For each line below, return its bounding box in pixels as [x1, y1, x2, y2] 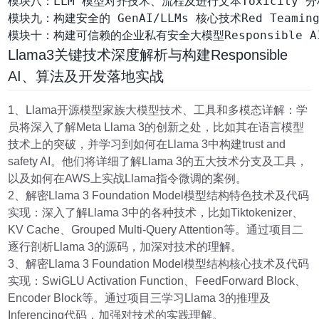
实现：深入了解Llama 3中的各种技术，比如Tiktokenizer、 [8, 206, 304, 219]
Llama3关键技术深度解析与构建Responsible [8, 46, 288, 63]
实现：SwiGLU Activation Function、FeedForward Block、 [8, 275, 307, 288]
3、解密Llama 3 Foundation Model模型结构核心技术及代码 [8, 258, 310, 271]
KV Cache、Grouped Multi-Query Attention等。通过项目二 [8, 224, 304, 236]
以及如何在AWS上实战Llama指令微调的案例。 [8, 172, 248, 185]
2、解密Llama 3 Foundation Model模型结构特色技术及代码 [8, 189, 310, 202]
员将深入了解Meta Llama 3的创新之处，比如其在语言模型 [8, 121, 305, 134]
